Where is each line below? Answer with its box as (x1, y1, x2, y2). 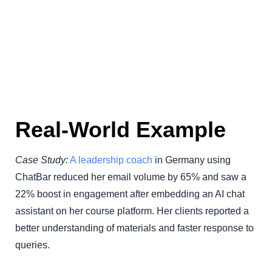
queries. (15, 240, 50, 251)
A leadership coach (70, 155, 152, 166)
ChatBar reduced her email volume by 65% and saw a (15, 172, 246, 183)
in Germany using (152, 155, 231, 166)
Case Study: (15, 155, 68, 166)
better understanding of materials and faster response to (15, 223, 254, 234)
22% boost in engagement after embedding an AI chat (15, 189, 245, 200)
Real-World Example (15, 117, 226, 143)
